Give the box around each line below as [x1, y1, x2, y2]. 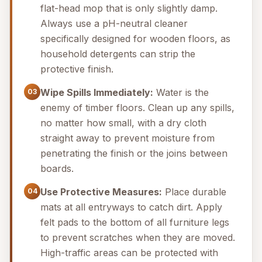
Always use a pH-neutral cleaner [40, 18, 188, 29]
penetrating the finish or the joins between [40, 147, 227, 159]
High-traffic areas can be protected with [40, 247, 218, 258]
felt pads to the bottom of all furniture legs [40, 216, 229, 228]
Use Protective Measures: [40, 186, 162, 198]
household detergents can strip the [40, 48, 195, 60]
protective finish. [40, 63, 113, 75]
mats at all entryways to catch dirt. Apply [40, 201, 222, 213]
